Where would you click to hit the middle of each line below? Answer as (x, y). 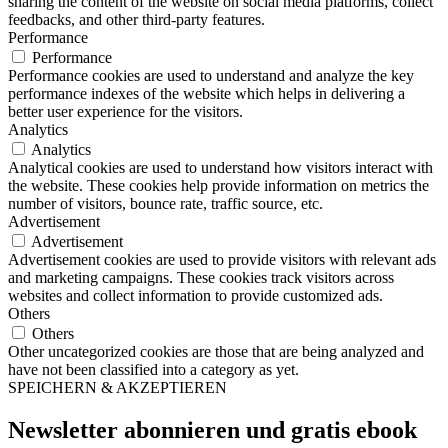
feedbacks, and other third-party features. (136, 20)
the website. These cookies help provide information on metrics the (218, 186)
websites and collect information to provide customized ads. (195, 296)
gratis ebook (354, 430)
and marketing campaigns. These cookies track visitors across (201, 278)
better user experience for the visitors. (125, 112)
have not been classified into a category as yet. (153, 370)
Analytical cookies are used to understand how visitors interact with (220, 168)
